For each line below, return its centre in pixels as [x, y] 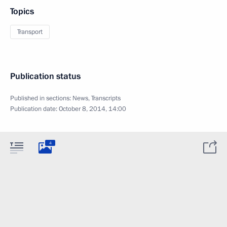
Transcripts [106, 98]
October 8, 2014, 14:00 [92, 109]
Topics [22, 11]
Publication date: [34, 109]
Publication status [45, 76]
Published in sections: [41, 98]
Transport [30, 32]
